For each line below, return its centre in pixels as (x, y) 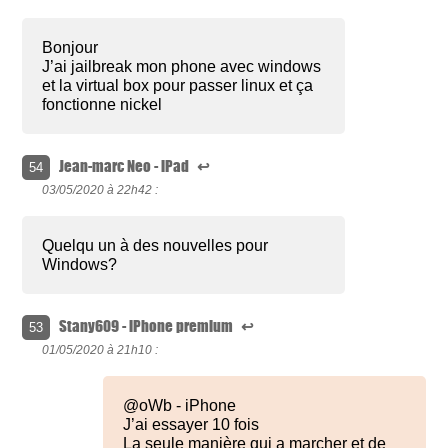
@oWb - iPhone (180, 406)
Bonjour (70, 48)
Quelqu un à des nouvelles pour (155, 246)
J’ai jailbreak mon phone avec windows (182, 67)
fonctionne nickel (102, 105)
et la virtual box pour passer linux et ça (178, 86)
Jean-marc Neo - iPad (126, 166)
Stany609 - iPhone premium (148, 326)
